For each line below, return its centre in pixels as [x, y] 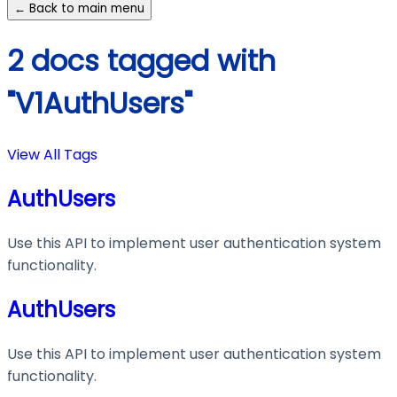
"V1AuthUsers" [100, 103]
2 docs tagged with [141, 60]
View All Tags [52, 155]
